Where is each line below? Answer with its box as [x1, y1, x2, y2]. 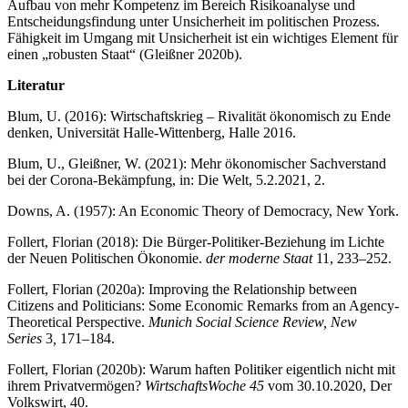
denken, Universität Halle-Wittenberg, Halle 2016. [7, 125, 296, 141]
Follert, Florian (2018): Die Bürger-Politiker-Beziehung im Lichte [7, 234, 384, 250]
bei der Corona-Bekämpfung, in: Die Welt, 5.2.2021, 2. [7, 172, 325, 189]
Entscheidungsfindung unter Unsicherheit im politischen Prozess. [7, 14, 380, 30]
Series [7, 331, 46, 347]
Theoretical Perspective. [7, 314, 148, 331]
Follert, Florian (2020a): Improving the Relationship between [7, 281, 357, 298]
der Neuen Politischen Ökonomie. [7, 250, 206, 267]
